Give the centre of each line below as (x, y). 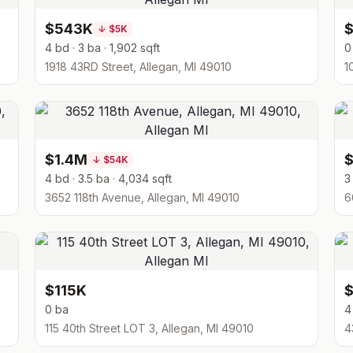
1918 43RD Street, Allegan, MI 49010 (138, 67)
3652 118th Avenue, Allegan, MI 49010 (142, 197)
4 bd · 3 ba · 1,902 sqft (102, 48)
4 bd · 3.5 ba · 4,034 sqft (108, 178)
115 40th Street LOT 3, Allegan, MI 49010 (149, 328)
